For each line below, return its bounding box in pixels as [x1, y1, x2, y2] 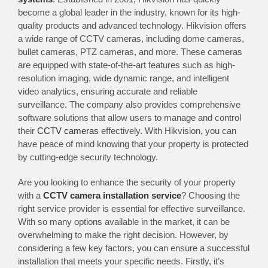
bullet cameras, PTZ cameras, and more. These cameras [17, 46, 242, 57]
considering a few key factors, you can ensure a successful [17, 242, 249, 253]
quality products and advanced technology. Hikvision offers [17, 20, 246, 31]
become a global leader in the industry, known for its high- [17, 7, 240, 17]
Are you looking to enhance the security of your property [17, 176, 236, 187]
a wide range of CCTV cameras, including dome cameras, [17, 33, 244, 44]
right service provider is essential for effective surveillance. [17, 203, 245, 214]
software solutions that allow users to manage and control [17, 112, 241, 123]
